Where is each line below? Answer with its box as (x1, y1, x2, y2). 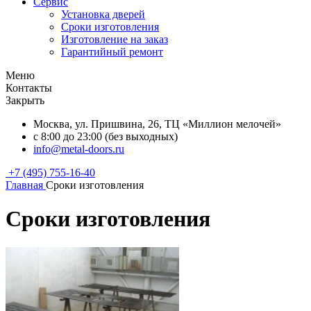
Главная (6, 179, 43, 191)
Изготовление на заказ (61, 33, 168, 45)
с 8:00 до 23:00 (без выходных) (33, 131, 178, 142)
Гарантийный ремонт (61, 46, 163, 58)
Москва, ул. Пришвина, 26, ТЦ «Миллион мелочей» (33, 118, 281, 130)
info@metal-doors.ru (33, 143, 124, 155)
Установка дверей (61, 8, 145, 20)
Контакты (6, 82, 52, 94)
